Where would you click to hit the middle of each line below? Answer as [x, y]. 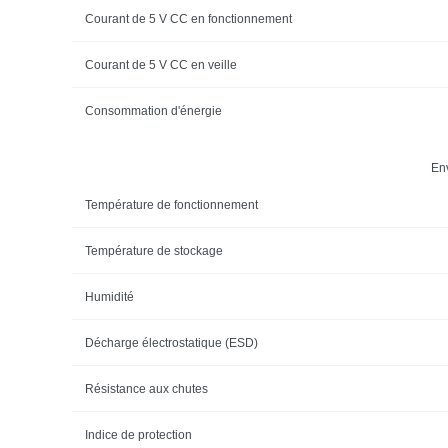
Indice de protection [138, 434]
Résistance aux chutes [146, 388]
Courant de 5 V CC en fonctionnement [188, 18]
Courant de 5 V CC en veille [160, 64]
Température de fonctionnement [171, 204]
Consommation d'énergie [153, 110]
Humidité [109, 296]
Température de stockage [153, 250]
